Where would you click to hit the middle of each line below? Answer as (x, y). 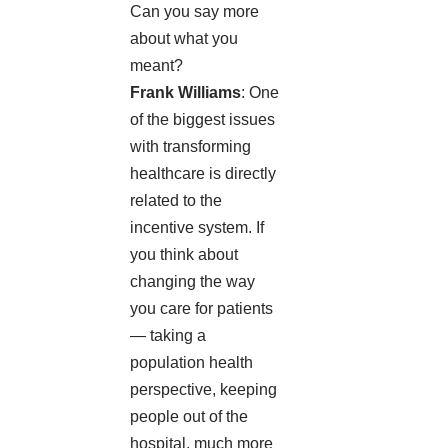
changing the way (192, 282)
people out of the (189, 417)
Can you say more (194, 12)
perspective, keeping (203, 390)
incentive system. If (197, 228)
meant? (156, 66)
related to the (176, 201)
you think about (184, 255)
